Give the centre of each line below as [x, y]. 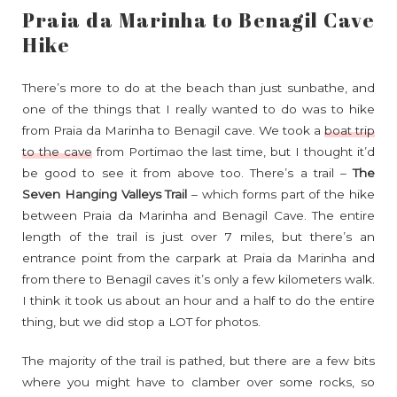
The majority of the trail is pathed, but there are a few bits [198, 361]
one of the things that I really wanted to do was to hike [198, 109]
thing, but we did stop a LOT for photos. [141, 322]
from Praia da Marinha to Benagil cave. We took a [173, 131]
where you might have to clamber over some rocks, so [198, 382]
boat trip [350, 131]
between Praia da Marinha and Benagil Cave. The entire [198, 216]
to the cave [57, 152]
